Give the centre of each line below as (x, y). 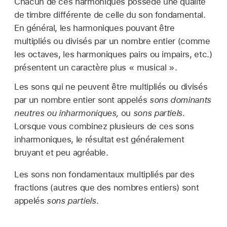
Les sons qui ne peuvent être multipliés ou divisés (111, 86)
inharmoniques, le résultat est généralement (99, 139)
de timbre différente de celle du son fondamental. (110, 14)
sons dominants (180, 100)
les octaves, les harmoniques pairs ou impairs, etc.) (113, 54)
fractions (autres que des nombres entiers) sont (107, 187)
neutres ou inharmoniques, (67, 113)
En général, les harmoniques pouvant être (94, 28)
